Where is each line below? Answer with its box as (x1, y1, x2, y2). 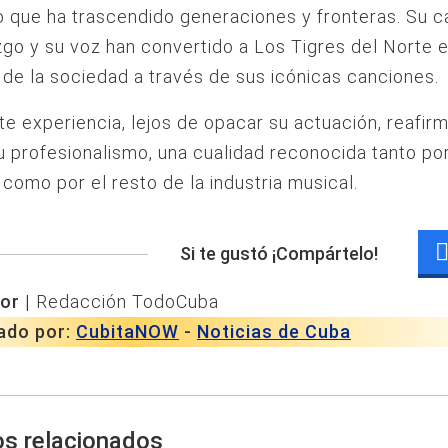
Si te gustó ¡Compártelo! (180, 243, 378, 265)
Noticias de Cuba (197, 321, 351, 343)
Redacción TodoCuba (36, 291, 219, 313)
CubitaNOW (76, 321, 179, 343)
